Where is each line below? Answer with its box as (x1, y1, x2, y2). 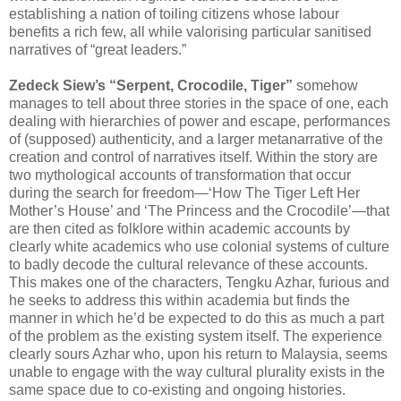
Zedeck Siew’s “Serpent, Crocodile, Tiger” (9, 78, 293, 94)
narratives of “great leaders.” (9, 42, 186, 58)
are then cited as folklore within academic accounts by (9, 221, 350, 237)
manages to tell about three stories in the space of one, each (9, 96, 388, 112)
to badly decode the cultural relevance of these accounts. (9, 257, 368, 273)
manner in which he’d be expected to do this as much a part (9, 311, 384, 327)
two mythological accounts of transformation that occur (9, 167, 351, 183)
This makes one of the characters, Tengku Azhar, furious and (9, 275, 389, 291)
